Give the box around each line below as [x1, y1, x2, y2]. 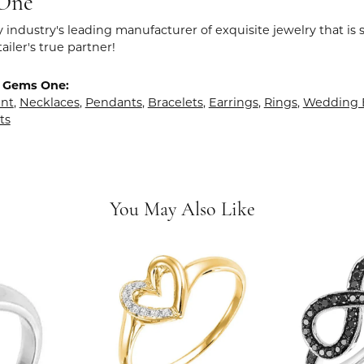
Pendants [84, 95, 142, 110]
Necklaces [19, 95, 80, 110]
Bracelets [147, 95, 203, 110]
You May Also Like [109, 201, 255, 220]
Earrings [208, 95, 258, 110]
